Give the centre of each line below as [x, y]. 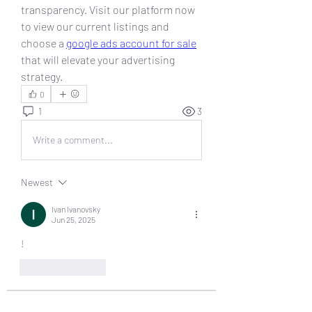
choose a [44, 42]
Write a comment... [73, 140]
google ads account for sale [131, 42]
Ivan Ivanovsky [76, 209]
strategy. [42, 76]
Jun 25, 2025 [73, 219]
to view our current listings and [95, 26]
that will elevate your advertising [98, 59]
